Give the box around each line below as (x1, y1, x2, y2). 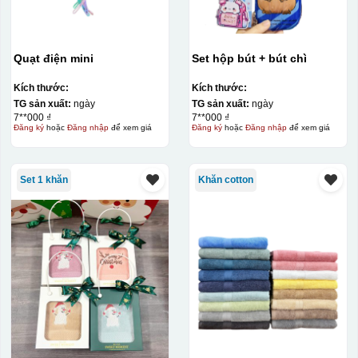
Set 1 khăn (19, 174, 68, 186)
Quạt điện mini (13, 52, 93, 66)
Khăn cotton (197, 174, 253, 186)
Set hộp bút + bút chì (258, 52, 307, 66)
